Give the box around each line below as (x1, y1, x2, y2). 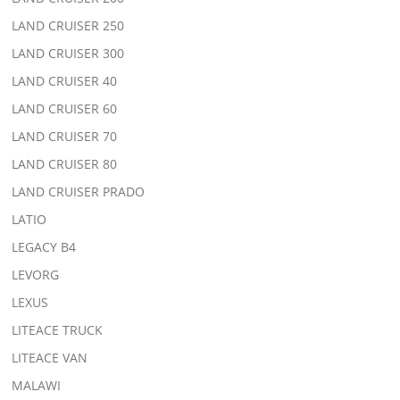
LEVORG (12, 265, 60, 283)
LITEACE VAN (12, 348, 88, 366)
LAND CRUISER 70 (12, 127, 118, 145)
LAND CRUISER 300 (12, 44, 125, 62)
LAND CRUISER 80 (12, 154, 118, 172)
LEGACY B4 (12, 237, 77, 255)
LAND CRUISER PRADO (12, 182, 146, 200)
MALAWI (12, 376, 62, 394)
